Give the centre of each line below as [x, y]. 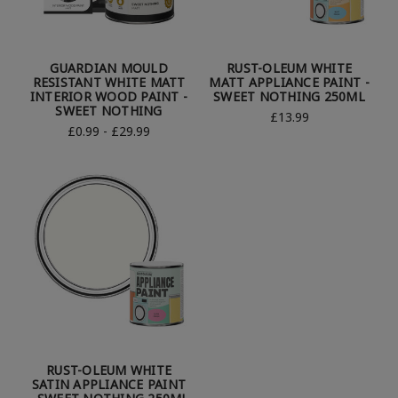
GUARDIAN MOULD [109, 68]
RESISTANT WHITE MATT [109, 82]
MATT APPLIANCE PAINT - [289, 82]
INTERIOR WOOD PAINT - [109, 96]
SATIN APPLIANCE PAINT [109, 384]
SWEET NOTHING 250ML [289, 96]
